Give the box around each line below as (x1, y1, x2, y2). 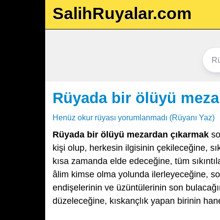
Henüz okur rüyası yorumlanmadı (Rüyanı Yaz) (53, 113, 215, 122)
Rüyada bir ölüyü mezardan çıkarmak (53, 130, 209, 139)
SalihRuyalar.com (53, 4, 192, 23)
